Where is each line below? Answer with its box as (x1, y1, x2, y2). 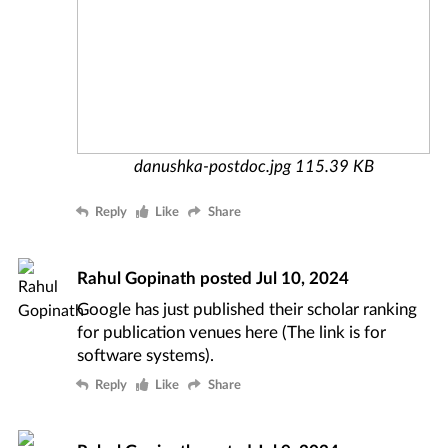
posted (196, 267, 257, 289)
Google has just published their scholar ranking (77, 298, 418, 320)
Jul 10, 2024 (256, 267, 350, 289)
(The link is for (278, 321, 387, 343)
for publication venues (77, 321, 246, 343)
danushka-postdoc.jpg (133, 154, 291, 176)
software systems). (77, 344, 215, 366)
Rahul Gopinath (77, 267, 197, 289)
